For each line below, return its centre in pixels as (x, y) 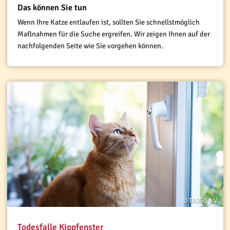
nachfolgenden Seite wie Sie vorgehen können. (90, 46)
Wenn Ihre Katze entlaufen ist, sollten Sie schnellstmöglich (108, 22)
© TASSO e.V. (200, 201)
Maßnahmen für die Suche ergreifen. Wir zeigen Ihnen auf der (113, 34)
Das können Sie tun (52, 8)
